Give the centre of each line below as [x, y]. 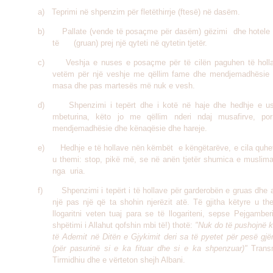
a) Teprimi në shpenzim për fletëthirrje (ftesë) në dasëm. [139, 12]
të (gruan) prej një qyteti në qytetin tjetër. [130, 43]
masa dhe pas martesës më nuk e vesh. [124, 86]
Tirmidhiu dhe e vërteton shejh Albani [118, 260]
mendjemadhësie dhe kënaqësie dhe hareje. [130, 128]
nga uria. [69, 171]
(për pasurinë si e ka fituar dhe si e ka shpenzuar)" [150, 248]
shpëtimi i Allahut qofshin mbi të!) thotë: [124, 225]
